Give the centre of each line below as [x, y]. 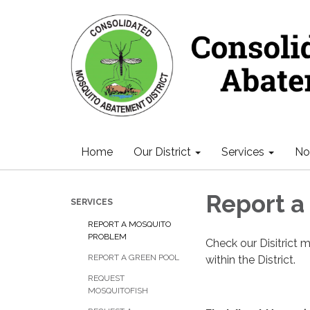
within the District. [252, 259]
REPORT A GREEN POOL [134, 257]
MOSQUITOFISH [118, 291]
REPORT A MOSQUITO [129, 224]
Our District [162, 152]
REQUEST [106, 278]
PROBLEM [107, 237]
